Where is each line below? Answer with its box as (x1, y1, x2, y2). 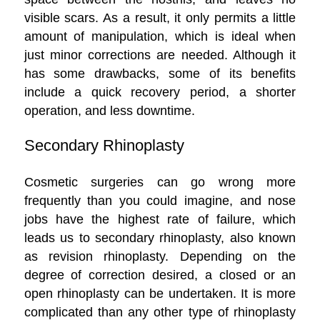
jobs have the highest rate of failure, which (24, 211, 296, 226)
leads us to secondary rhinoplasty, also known (24, 229, 296, 245)
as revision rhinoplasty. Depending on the (24, 248, 296, 264)
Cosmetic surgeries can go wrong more (24, 174, 296, 189)
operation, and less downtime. (24, 102, 195, 118)
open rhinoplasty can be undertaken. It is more (24, 285, 296, 301)
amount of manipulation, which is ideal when (24, 28, 296, 44)
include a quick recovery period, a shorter (24, 84, 296, 99)
